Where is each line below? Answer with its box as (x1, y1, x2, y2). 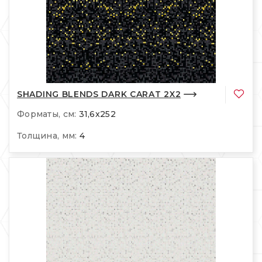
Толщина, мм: (17, 130, 77, 142)
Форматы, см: (17, 109, 77, 120)
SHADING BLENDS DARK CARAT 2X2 (17, 88, 181, 99)
